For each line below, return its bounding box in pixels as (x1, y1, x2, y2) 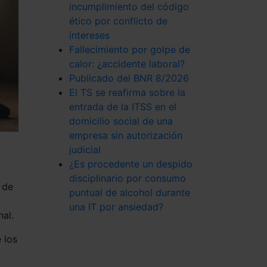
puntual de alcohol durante (69, 187, 190, 198)
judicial (69, 144, 101, 156)
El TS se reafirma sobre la (69, 86, 185, 98)
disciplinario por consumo (69, 172, 186, 184)
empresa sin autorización (69, 129, 182, 141)
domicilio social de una (69, 115, 173, 127)
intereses (69, 29, 110, 41)
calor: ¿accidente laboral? (69, 58, 185, 70)
